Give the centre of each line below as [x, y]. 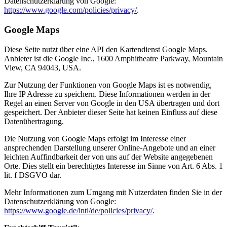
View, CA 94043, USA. [43, 67]
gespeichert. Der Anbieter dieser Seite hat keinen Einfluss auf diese [111, 112]
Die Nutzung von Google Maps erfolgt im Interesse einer [95, 138]
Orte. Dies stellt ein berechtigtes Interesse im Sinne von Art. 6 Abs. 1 [113, 166]
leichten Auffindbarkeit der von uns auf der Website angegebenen [108, 157]
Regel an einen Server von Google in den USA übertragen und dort [112, 103]
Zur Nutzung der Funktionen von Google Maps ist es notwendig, [108, 85]
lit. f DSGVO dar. [33, 175]
